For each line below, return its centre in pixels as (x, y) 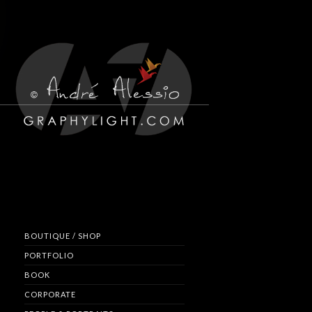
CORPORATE (50, 294)
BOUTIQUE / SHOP (63, 236)
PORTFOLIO (49, 255)
